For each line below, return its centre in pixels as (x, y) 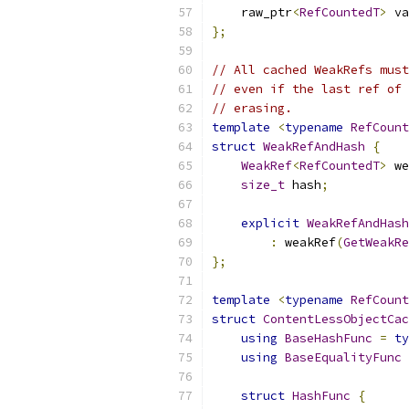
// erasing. (252, 108)
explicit (270, 223)
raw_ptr (252, 12)
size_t (263, 185)
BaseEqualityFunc (343, 357)
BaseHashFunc (329, 338)
